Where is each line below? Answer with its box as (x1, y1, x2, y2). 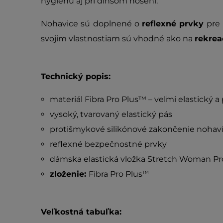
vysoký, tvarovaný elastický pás (49, 110, 172, 119)
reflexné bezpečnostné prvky (49, 139, 167, 149)
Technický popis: (41, 72, 111, 81)
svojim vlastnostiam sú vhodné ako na (41, 34, 195, 43)
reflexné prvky (142, 19, 204, 28)
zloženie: (49, 169, 89, 179)
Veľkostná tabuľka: (41, 207, 121, 217)
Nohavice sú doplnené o (41, 19, 142, 28)
